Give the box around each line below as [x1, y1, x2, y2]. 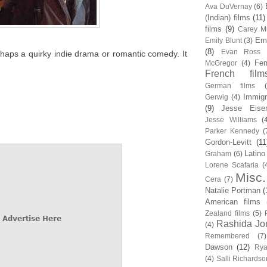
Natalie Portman [205, 186, 260, 195]
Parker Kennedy [205, 127, 259, 135]
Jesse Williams [205, 116, 257, 123]
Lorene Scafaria [205, 161, 259, 169]
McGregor [205, 59, 237, 67]
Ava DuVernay [205, 2, 252, 10]
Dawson [205, 243, 232, 252]
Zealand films [205, 209, 250, 217]
